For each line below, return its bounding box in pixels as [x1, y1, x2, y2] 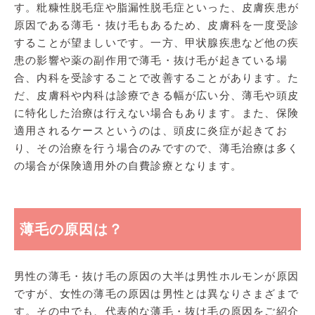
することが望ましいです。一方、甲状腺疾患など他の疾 [14, 35, 300, 49]
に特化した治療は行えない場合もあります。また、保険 [14, 105, 299, 120]
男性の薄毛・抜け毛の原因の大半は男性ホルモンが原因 [14, 269, 299, 283]
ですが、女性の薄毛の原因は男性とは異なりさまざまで [14, 286, 300, 300]
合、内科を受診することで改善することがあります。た [14, 70, 299, 84]
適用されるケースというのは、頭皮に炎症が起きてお [14, 123, 288, 137]
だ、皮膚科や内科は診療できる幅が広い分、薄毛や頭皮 [14, 88, 300, 102]
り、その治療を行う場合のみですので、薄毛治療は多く [14, 141, 300, 155]
